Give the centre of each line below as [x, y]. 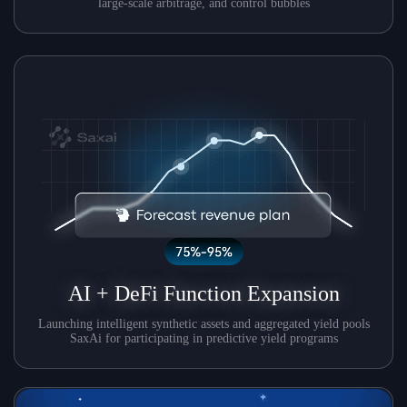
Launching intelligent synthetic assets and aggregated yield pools [203, 324]
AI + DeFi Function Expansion [203, 294]
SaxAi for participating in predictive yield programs [203, 339]
